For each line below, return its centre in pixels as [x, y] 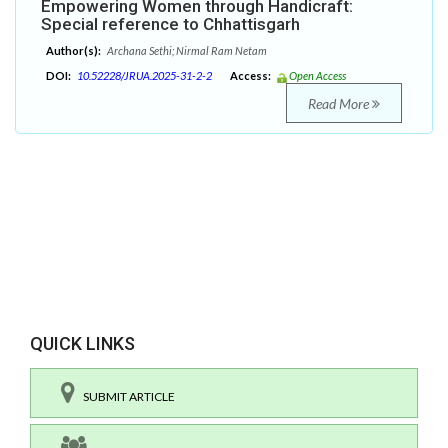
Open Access [317, 76]
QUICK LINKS [82, 344]
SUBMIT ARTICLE [125, 397]
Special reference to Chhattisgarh [170, 24]
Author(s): [73, 51]
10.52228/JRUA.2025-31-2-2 [144, 76]
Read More [340, 104]
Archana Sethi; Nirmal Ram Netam [186, 51]
